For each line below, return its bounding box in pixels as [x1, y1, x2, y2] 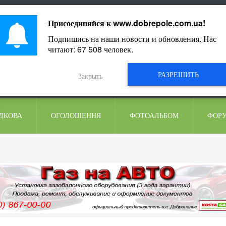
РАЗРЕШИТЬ [158, 69, 199, 79]
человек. [101, 43, 133, 55]
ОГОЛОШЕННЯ [51, 112, 101, 120]
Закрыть [78, 71, 102, 81]
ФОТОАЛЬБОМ [130, 112, 179, 120]
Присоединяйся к [47, 17, 113, 29]
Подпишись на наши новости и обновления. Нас [47, 33, 216, 44]
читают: [47, 43, 77, 55]
